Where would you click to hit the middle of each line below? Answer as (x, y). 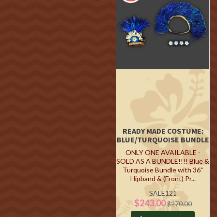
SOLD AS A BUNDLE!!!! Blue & (163, 161)
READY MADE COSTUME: (163, 131)
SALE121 (163, 193)
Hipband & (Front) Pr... (163, 178)
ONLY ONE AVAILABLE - (163, 152)
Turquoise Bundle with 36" (163, 170)
